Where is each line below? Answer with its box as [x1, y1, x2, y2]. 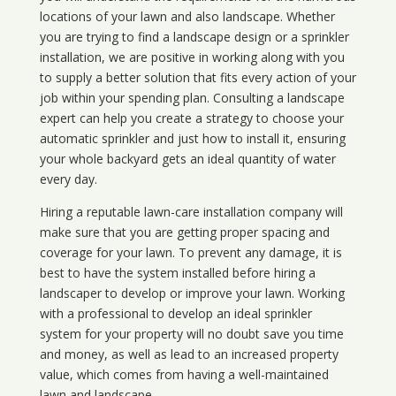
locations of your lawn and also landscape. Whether [39, 8, 335, 26]
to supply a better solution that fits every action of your [39, 69, 356, 87]
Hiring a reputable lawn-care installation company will [39, 203, 343, 221]
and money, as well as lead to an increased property [39, 346, 339, 363]
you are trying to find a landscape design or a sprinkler [39, 28, 349, 46]
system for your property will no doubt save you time [39, 325, 344, 343]
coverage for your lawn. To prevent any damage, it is [39, 244, 342, 262]
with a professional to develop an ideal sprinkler [39, 305, 312, 323]
